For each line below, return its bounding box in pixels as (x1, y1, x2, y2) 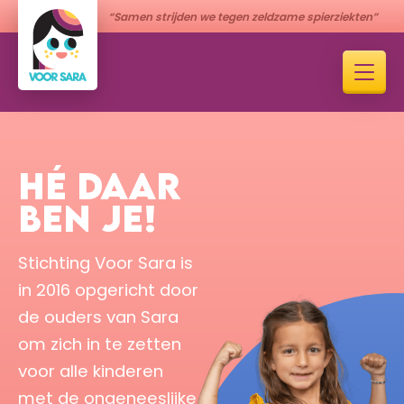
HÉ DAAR (18, 163, 181, 207)
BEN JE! (18, 196, 157, 240)
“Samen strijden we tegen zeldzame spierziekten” (108, 9, 378, 24)
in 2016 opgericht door (18, 278, 198, 301)
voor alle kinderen (18, 359, 163, 382)
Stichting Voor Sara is (18, 251, 193, 274)
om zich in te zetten (18, 332, 181, 355)
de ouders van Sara (18, 305, 179, 328)
